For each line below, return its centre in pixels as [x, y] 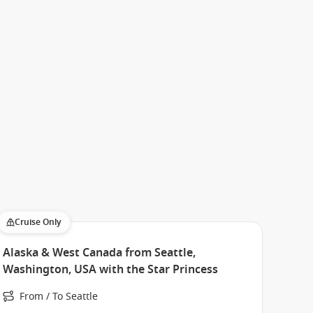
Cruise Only [38, 222]
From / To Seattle [58, 297]
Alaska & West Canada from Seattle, [99, 253]
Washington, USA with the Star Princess [110, 270]
